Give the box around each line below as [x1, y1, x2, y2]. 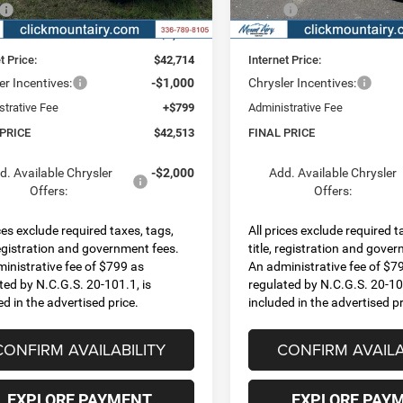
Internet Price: [248, 52, 322, 67]
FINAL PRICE [248, 125, 316, 139]
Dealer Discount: [248, 27, 334, 41]
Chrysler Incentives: [248, 75, 357, 90]
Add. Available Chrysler [268, 165, 397, 180]
